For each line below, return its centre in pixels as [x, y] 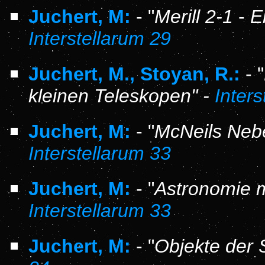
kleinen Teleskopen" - [122, 96]
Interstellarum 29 [100, 38]
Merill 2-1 [194, 17]
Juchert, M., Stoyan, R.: [134, 74]
